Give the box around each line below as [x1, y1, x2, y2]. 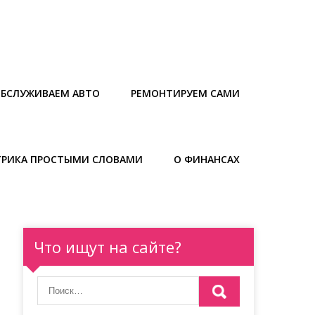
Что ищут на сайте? [34, 236, 182, 257]
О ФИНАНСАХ [174, 153, 240, 166]
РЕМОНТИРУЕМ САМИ [131, 86, 240, 100]
